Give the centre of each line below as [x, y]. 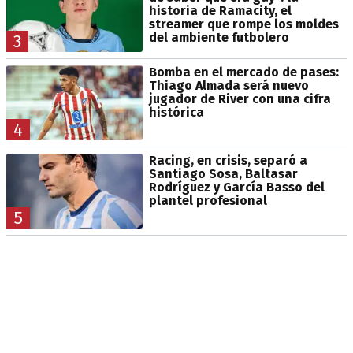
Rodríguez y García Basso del [236, 187]
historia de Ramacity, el [220, 10]
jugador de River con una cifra [240, 98]
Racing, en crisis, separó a [228, 160]
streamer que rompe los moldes [243, 24]
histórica [176, 112]
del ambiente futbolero [219, 37]
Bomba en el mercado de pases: [243, 72]
